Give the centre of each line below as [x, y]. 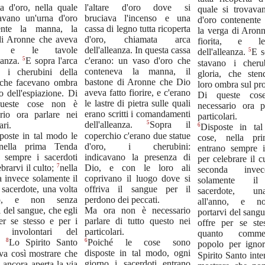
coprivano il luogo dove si [138, 178]
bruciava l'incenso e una [138, 18]
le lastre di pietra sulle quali [138, 104]
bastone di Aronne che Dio [138, 82]
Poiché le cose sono [139, 242]
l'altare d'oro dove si [138, 8]
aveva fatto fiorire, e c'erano [138, 93]
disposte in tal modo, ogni [138, 253]
